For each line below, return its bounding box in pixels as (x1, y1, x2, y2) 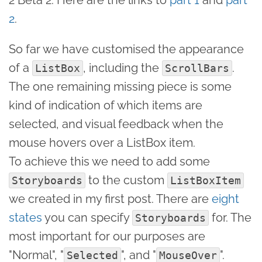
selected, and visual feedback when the (9, 116, 223, 131)
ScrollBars (165, 61, 229, 74)
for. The (209, 210, 251, 225)
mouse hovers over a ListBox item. (9, 135, 195, 150)
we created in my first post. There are (9, 191, 212, 206)
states (9, 210, 42, 225)
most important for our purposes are (9, 229, 205, 243)
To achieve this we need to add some (9, 154, 210, 168)
